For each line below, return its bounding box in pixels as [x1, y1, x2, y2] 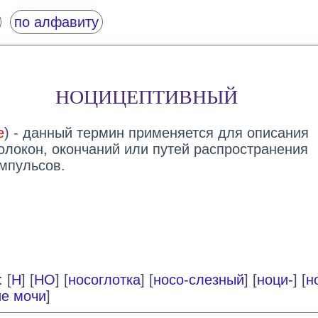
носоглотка [67, 272, 141, 288]
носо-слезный [153, 272, 244, 288]
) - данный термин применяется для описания [4, 125, 309, 141]
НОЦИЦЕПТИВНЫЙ [55, 86, 238, 109]
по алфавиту [13, 14, 99, 30]
